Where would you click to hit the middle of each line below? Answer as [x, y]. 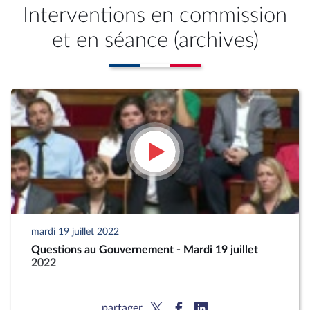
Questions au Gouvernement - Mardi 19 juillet [145, 250]
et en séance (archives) [155, 40]
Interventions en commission [155, 16]
